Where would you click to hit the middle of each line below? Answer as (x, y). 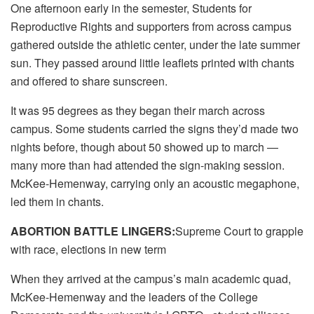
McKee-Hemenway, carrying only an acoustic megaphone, (155, 183)
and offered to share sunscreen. (89, 81)
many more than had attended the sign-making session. (148, 165)
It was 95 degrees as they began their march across (138, 110)
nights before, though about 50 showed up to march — (144, 146)
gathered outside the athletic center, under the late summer (155, 44)
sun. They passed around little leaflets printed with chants (152, 62)
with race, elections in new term (88, 249)
